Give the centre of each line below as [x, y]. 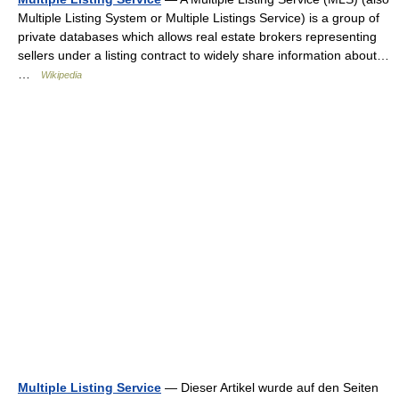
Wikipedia [61, 75]
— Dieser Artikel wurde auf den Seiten [270, 387]
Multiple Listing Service [90, 387]
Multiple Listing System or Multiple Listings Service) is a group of [199, 18]
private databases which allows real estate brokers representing [197, 37]
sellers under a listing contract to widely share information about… [204, 55]
